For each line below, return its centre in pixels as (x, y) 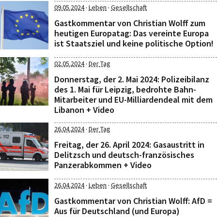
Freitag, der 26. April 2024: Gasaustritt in (129, 145)
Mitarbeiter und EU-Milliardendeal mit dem (133, 100)
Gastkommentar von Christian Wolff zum (130, 23)
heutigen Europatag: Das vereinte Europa (132, 33)
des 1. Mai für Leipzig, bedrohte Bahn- (125, 89)
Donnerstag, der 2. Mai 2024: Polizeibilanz (132, 79)
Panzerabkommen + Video (103, 165)
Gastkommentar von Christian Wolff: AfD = (133, 201)
